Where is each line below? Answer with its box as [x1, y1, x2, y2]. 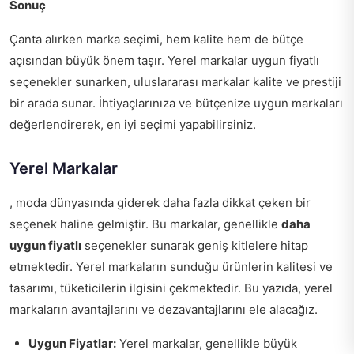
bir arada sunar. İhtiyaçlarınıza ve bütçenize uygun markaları [9, 96, 343, 111]
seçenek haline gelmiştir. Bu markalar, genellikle [9, 217, 281, 232]
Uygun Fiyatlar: [28, 336, 116, 352]
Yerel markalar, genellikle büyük [116, 336, 297, 352]
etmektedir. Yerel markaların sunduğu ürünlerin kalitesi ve [9, 259, 333, 275]
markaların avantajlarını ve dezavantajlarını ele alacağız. [9, 302, 318, 318]
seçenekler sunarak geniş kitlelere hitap [81, 238, 308, 254]
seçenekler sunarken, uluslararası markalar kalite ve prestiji [9, 74, 341, 90]
